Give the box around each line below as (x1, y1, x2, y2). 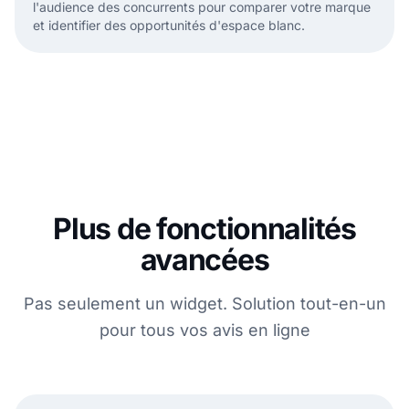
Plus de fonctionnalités (53, 211, 356, 247)
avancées (140, 242, 269, 278)
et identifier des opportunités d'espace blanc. (33, 17, 305, 34)
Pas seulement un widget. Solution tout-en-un (23, 294, 386, 314)
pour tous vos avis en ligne (99, 320, 310, 341)
